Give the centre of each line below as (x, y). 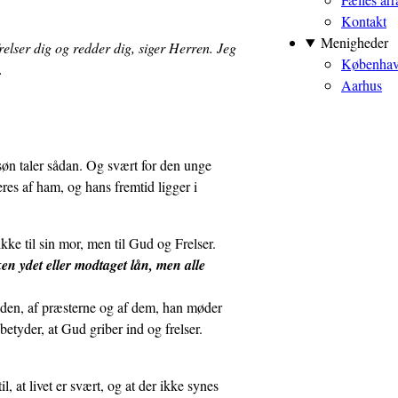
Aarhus (362, 85)
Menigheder (354, 42)
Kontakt (364, 21)
